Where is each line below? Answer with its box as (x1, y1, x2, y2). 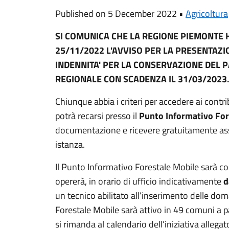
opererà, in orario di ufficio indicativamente (55, 174, 221, 188)
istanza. (55, 138, 85, 151)
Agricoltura (186, 7, 228, 20)
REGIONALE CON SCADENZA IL (55, 72, 178, 86)
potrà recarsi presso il (55, 109, 139, 123)
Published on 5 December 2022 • (55, 7, 186, 20)
